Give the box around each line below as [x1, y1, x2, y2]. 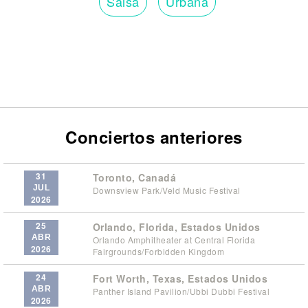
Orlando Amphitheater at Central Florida [92, 233, 255, 245]
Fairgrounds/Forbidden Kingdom [92, 245, 224, 257]
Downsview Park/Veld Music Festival [92, 184, 241, 196]
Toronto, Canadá [92, 170, 176, 184]
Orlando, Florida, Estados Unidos [92, 219, 261, 234]
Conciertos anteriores [65, 124, 243, 148]
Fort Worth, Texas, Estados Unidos [92, 271, 267, 285]
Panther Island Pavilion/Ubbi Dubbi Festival [92, 285, 269, 297]
